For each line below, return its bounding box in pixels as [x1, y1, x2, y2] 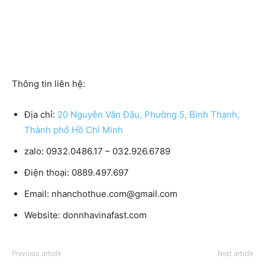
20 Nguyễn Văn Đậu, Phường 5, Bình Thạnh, [57, 108, 240, 120]
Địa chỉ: [24, 108, 57, 120]
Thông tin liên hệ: [12, 77, 85, 89]
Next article [218, 249, 253, 258]
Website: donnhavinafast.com [24, 209, 147, 221]
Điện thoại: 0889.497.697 [24, 166, 129, 178]
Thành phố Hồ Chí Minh [24, 124, 123, 135]
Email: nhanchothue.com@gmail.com [24, 188, 177, 199]
